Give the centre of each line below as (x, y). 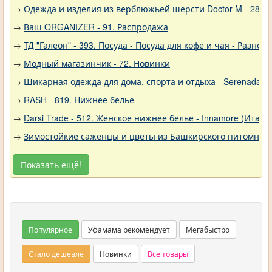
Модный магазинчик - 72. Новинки (97, 63)
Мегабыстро (208, 229)
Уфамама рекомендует (129, 229)
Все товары (168, 253)
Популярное (50, 229)
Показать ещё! (51, 165)
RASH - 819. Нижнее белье (79, 100)
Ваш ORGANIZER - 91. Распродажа (96, 27)
